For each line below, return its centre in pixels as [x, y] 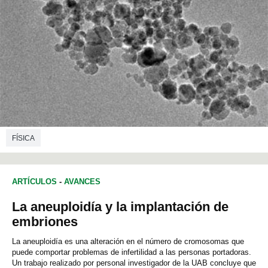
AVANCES [82, 181]
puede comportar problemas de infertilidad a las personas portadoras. [132, 252]
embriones [45, 221]
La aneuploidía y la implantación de [120, 206]
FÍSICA [23, 138]
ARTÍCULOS [34, 181]
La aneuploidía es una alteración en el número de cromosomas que [128, 241]
